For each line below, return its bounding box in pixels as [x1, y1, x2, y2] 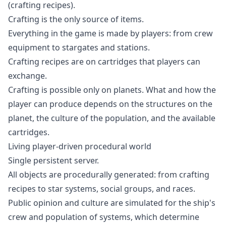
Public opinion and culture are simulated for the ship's [8, 197, 215, 208]
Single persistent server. [8, 155, 99, 166]
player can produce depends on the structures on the [8, 98, 212, 109]
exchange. [8, 70, 47, 81]
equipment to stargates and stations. [8, 42, 150, 53]
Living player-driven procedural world [8, 141, 151, 152]
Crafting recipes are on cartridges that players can [8, 56, 200, 67]
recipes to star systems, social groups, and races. [8, 183, 195, 194]
